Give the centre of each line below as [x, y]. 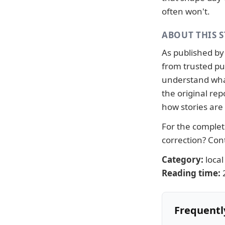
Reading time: [191, 173]
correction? [185, 140]
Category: [183, 159]
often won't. [186, 11]
